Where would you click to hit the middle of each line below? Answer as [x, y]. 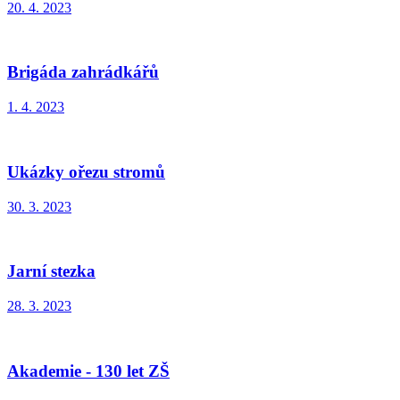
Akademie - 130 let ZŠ [88, 371]
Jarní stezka [51, 271]
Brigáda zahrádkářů [83, 72]
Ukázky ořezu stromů [86, 171]
